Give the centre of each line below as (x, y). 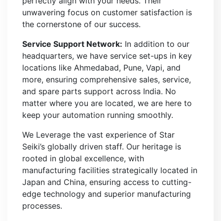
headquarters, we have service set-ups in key (107, 56)
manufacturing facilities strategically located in (110, 170)
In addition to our (156, 44)
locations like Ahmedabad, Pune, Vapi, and (101, 68)
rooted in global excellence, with (83, 158)
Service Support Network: (72, 44)
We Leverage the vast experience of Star (98, 135)
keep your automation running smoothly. (98, 115)
